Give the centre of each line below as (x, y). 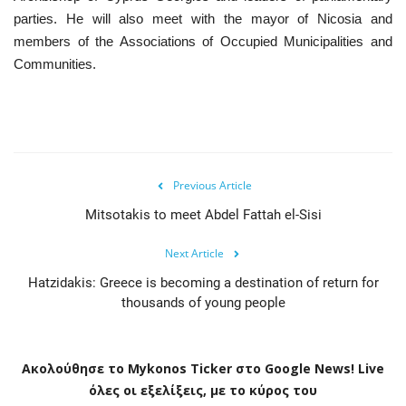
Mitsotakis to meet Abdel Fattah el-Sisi (203, 214)
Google (288, 368)
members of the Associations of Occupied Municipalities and (203, 41)
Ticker (213, 368)
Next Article (194, 253)
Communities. (55, 63)
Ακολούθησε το (73, 368)
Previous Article (212, 185)
